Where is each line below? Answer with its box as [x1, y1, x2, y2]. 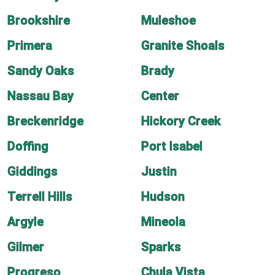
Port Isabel [141, 139, 203, 153]
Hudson [141, 189, 185, 204]
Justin [141, 164, 177, 179]
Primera [7, 38, 52, 53]
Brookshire [7, 13, 70, 28]
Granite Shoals [141, 38, 225, 53]
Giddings [7, 164, 58, 179]
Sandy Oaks [7, 63, 74, 78]
